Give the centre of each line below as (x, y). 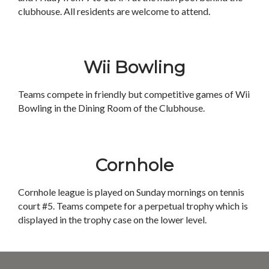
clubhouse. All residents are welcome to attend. (114, 11)
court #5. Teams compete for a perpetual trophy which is (133, 205)
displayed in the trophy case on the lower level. (114, 219)
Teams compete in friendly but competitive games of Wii (134, 94)
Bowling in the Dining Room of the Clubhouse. (112, 108)
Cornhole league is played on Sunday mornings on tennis (131, 192)
